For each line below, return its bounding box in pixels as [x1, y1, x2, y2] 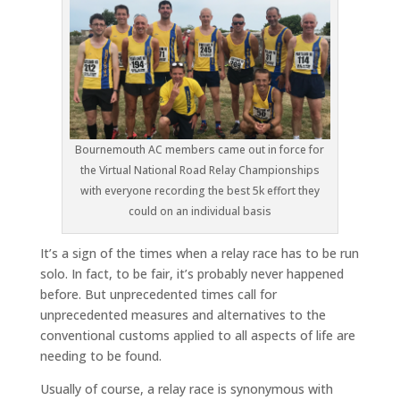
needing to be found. [39, 346, 162, 364]
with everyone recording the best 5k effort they [79, 182, 320, 198]
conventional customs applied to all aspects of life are [39, 326, 355, 344]
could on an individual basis [128, 203, 271, 219]
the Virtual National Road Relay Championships [79, 162, 320, 178]
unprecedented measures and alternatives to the [39, 305, 326, 323]
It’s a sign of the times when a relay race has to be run [39, 244, 359, 262]
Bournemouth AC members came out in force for [75, 141, 325, 157]
